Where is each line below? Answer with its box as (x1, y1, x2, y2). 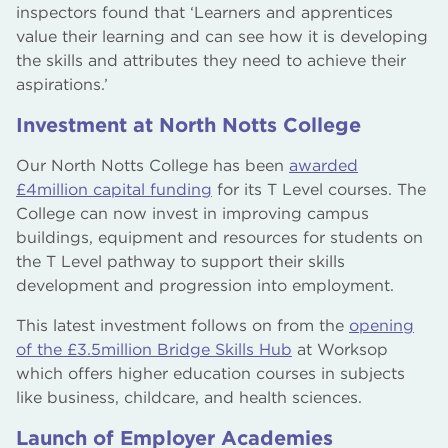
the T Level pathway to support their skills (16, 251, 345, 271)
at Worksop (292, 339, 388, 359)
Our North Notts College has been (16, 155, 289, 175)
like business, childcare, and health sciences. (16, 387, 362, 407)
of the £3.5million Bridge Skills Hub (16, 339, 292, 359)
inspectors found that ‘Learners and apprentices (16, 2, 393, 22)
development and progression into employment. (16, 275, 394, 295)
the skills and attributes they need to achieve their (16, 50, 406, 70)
